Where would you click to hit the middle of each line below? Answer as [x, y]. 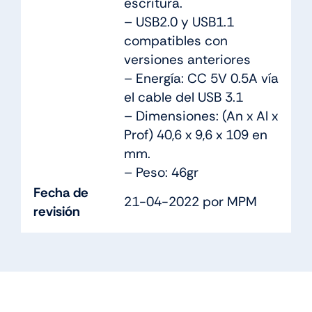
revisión [56, 211]
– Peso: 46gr [161, 172]
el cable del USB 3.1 [183, 97]
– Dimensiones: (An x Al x [201, 116]
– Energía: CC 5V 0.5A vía [201, 78]
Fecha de [61, 192]
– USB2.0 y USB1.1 [179, 22]
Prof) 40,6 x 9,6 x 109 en [195, 134]
